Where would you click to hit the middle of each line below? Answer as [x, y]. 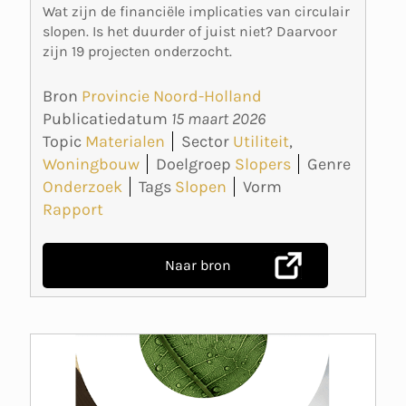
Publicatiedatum [107, 118]
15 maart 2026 [218, 118]
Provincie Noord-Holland [172, 96]
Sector [205, 141]
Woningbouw [91, 164]
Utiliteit [261, 141]
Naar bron [198, 265]
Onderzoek [82, 186]
